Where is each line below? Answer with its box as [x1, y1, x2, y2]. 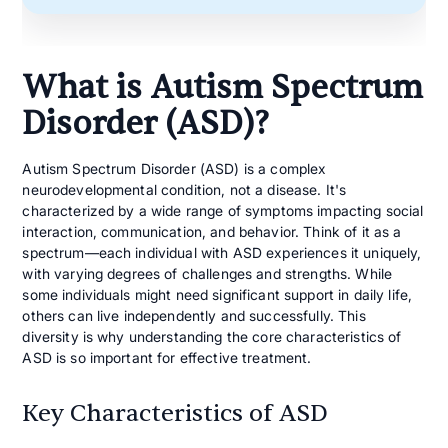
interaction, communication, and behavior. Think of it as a [22, 222, 402, 240]
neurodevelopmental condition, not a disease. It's [22, 180, 347, 198]
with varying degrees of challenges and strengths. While [22, 264, 393, 282]
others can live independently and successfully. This [22, 306, 366, 324]
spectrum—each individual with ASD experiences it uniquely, [22, 243, 422, 261]
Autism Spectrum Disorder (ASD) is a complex [22, 159, 327, 177]
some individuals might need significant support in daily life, [22, 285, 413, 303]
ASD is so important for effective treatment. [22, 348, 312, 366]
